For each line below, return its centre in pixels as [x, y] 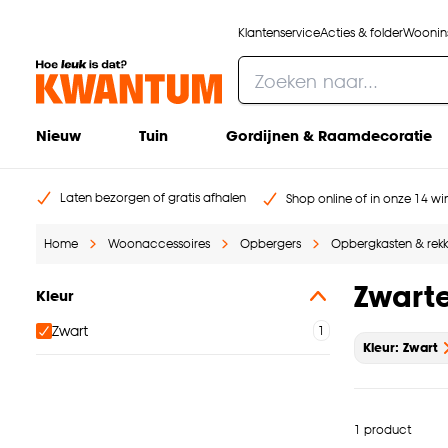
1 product [382, 429]
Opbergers [270, 244]
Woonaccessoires [159, 244]
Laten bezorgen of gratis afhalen [153, 198]
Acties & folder [361, 32]
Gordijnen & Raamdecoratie [328, 135]
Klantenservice [279, 32]
